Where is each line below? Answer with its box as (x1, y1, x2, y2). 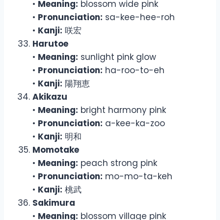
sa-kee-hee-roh (103, 11, 175, 23)
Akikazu (32, 90, 67, 103)
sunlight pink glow (78, 51, 156, 63)
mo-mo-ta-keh (103, 170, 172, 182)
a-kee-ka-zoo (103, 117, 165, 129)
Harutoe (32, 37, 68, 50)
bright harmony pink (78, 104, 166, 116)
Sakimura (32, 196, 75, 209)
